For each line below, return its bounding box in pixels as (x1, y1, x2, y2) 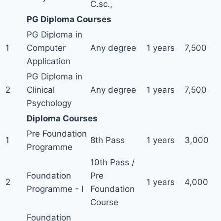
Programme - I (27, 184, 83, 194)
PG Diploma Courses (27, 14, 111, 24)
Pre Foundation (27, 129, 87, 139)
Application (27, 56, 71, 66)
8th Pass (90, 135, 125, 145)
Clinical (27, 85, 55, 95)
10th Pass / (90, 157, 135, 167)
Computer (27, 43, 66, 53)
